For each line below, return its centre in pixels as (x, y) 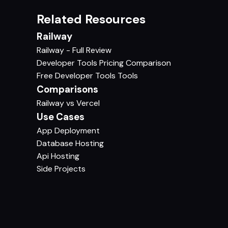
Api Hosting (58, 156)
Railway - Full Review (74, 50)
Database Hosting (70, 143)
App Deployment (68, 130)
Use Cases (61, 117)
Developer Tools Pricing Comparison (104, 63)
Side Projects (61, 168)
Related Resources (91, 19)
